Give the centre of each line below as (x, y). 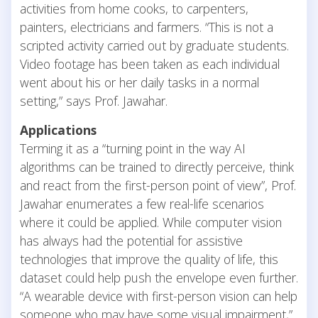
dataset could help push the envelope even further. (159, 277)
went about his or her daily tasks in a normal (139, 82)
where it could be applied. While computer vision (151, 222)
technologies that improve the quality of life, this (149, 259)
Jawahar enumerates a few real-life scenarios (142, 203)
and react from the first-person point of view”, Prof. (158, 185)
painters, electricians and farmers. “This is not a (147, 27)
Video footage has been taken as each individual (150, 64)
